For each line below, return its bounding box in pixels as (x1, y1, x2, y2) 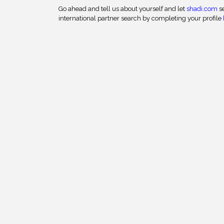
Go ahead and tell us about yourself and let (58, 5, 186, 12)
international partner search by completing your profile (58, 14, 223, 22)
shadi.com (186, 5, 217, 12)
